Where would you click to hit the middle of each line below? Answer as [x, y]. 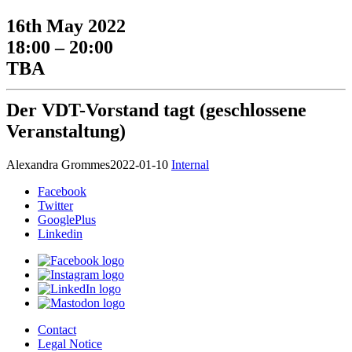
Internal [190, 165]
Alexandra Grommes [58, 165]
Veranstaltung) [66, 132]
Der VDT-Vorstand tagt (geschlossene [156, 110]
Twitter [55, 206]
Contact [57, 330]
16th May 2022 [66, 26]
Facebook [62, 192]
